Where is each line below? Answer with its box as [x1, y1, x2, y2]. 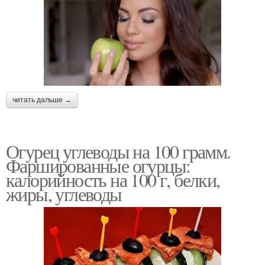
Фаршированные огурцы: [6, 152, 190, 178]
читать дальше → [12, 95, 72, 104]
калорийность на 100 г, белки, [6, 166, 220, 192]
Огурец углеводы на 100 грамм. [6, 138, 231, 164]
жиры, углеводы [6, 180, 122, 206]
